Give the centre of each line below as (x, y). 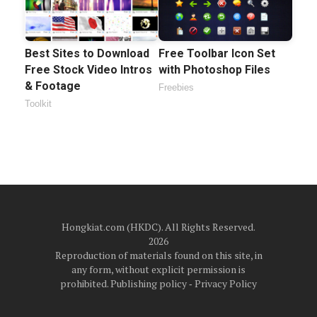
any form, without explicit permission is (158, 270)
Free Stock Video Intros (88, 70)
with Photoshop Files (214, 70)
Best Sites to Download (87, 54)
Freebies (176, 88)
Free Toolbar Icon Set (217, 54)
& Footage (53, 86)
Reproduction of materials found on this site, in (158, 255)
